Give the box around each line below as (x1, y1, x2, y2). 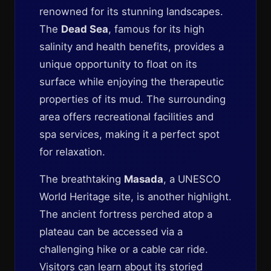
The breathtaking (39, 173, 124, 185)
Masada (124, 173, 163, 185)
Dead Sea (61, 23, 108, 35)
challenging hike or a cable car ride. (39, 243, 208, 255)
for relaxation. (39, 146, 105, 158)
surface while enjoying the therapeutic (39, 76, 224, 88)
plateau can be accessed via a (39, 226, 183, 238)
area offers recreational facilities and (39, 111, 214, 123)
